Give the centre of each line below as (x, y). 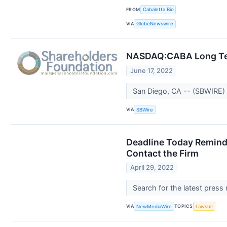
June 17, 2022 (152, 70)
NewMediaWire (154, 206)
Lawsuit (204, 206)
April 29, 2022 (152, 167)
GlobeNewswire (155, 24)
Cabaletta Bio (158, 10)
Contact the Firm (162, 153)
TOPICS (184, 206)
